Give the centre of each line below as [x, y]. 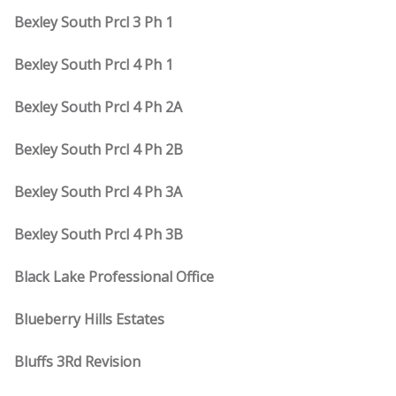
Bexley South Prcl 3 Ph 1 [94, 22]
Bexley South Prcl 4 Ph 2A [98, 107]
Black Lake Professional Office [114, 277]
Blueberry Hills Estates [89, 319]
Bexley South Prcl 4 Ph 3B [99, 234]
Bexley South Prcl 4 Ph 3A [98, 192]
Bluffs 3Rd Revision [77, 362]
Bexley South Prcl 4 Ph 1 [94, 65]
